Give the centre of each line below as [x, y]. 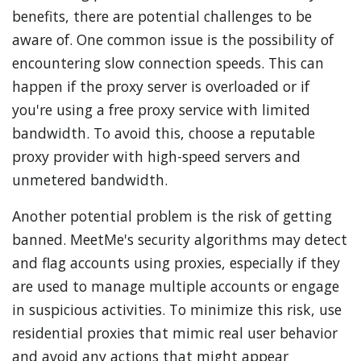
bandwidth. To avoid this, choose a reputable [164, 133]
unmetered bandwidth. [90, 180]
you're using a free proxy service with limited [161, 110]
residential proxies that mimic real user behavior [175, 333]
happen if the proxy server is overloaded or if [161, 86]
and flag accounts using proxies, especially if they [176, 263]
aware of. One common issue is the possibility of [173, 39]
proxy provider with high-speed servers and [156, 156]
